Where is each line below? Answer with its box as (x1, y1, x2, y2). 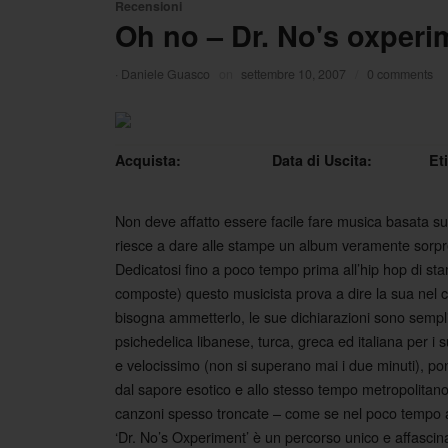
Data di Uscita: (272, 150, 372, 171)
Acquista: (115, 150, 181, 171)
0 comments (366, 65, 433, 84)
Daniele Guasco (121, 65, 210, 84)
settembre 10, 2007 (241, 65, 347, 84)
